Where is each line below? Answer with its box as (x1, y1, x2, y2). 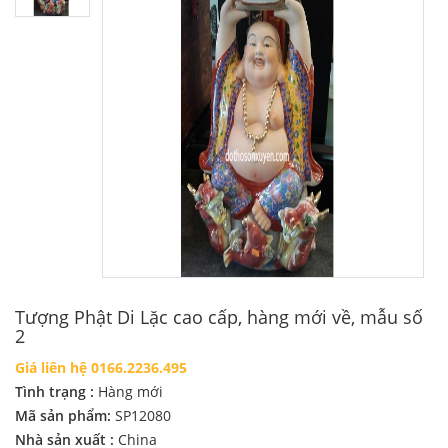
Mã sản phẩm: (15, 406, 115, 426)
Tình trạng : (15, 382, 98, 402)
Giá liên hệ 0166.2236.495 (15, 358, 187, 378)
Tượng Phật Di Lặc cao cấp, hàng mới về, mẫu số (15, 305, 423, 330)
